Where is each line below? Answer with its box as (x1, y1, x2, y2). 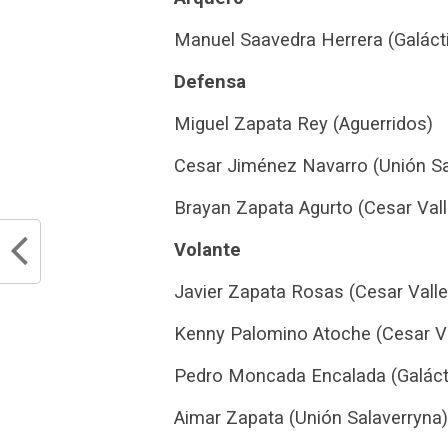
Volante (174, 239, 241, 261)
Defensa (174, 71, 246, 93)
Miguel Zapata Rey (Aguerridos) (174, 113, 433, 135)
